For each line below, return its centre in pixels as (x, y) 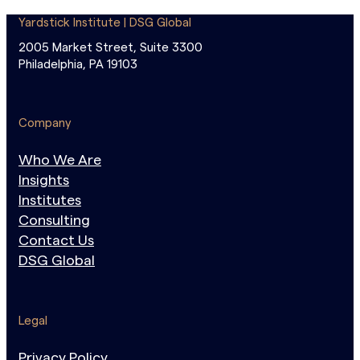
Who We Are (60, 160)
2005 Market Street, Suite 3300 (110, 47)
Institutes (50, 200)
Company (45, 123)
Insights (44, 180)
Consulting (54, 220)
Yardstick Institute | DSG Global (105, 22)
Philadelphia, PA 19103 (78, 64)
